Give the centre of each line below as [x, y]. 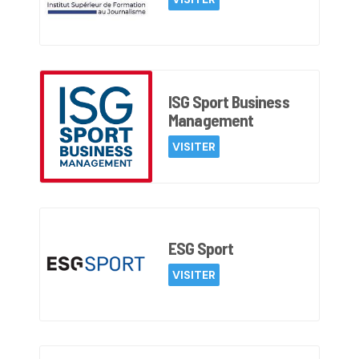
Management [211, 119]
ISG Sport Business [229, 101]
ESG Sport [201, 248]
